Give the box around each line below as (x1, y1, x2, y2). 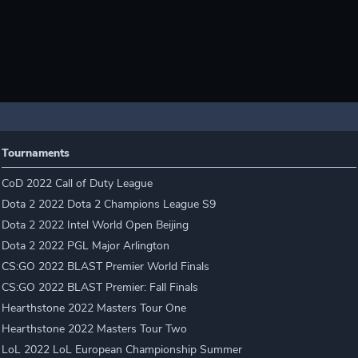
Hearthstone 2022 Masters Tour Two (2, 321, 188, 336)
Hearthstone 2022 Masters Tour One (2, 300, 187, 316)
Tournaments (2, 145, 70, 161)
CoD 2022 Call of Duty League (2, 176, 153, 191)
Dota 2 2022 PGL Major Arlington (2, 238, 170, 253)
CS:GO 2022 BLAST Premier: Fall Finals (2, 280, 199, 295)
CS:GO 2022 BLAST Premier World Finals (2, 259, 210, 274)
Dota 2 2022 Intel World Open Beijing (2, 217, 189, 233)
